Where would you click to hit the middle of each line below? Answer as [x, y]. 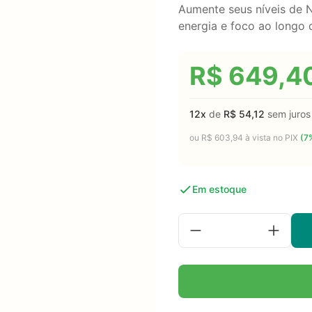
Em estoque [219, 189]
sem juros [288, 114]
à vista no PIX [272, 138]
